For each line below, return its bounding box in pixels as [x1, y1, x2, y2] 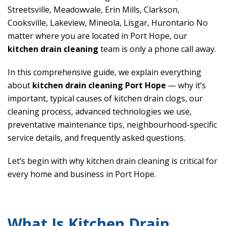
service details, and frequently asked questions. [8, 132, 185, 144]
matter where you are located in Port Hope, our [8, 30, 187, 42]
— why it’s [166, 80, 206, 91]
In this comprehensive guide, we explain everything [8, 67, 201, 78]
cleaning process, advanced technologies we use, [8, 106, 192, 118]
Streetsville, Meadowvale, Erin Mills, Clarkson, [8, 4, 180, 16]
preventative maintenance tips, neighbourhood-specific [8, 119, 217, 131]
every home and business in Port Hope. [8, 168, 156, 180]
